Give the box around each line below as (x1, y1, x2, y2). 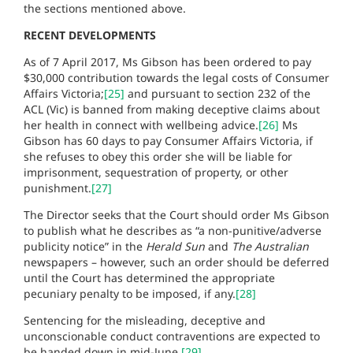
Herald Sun (146, 238, 205, 254)
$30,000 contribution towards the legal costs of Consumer (24, 69, 329, 85)
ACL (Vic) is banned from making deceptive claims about (24, 101, 320, 117)
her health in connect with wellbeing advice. (24, 117, 258, 132)
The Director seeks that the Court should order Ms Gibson (24, 206, 329, 222)
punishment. (24, 180, 91, 195)
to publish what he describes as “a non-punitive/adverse (24, 222, 321, 238)
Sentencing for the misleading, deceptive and (24, 312, 266, 328)
